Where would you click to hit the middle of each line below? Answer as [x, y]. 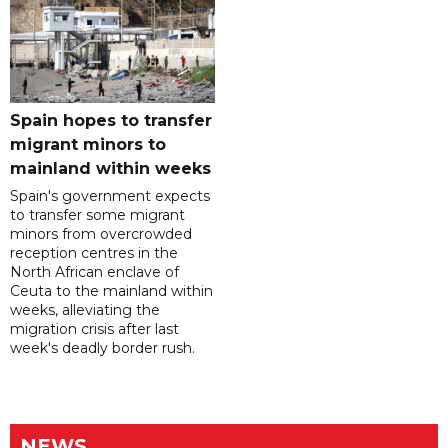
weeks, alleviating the [85, 310]
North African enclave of [94, 272]
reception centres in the [94, 253]
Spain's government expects [110, 196]
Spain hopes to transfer [111, 121]
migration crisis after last [94, 329]
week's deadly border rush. [102, 348]
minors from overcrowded [101, 234]
